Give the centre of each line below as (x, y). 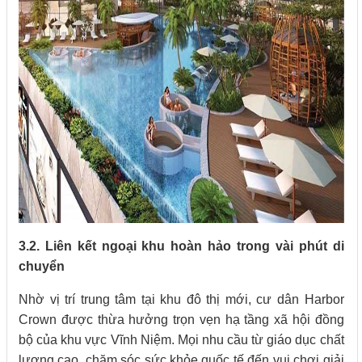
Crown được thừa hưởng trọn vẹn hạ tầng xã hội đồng (181, 319)
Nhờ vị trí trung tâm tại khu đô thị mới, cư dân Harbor (181, 299)
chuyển (42, 266)
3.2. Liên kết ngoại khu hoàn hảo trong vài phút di (181, 246)
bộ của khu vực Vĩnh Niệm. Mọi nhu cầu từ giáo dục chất (181, 339)
